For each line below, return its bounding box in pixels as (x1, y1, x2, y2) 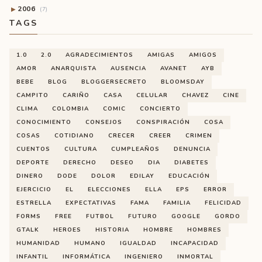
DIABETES (174, 158, 209, 167)
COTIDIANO (54, 132, 94, 140)
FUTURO (128, 212, 157, 220)
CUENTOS (16, 145, 50, 153)
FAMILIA (163, 199, 191, 207)
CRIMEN (185, 132, 212, 140)
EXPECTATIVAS (65, 199, 116, 207)
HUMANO (74, 239, 106, 247)
